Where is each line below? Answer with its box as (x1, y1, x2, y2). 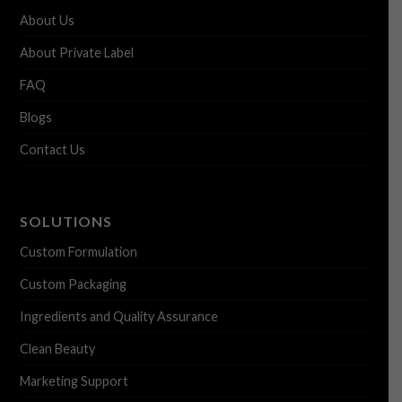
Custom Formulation (19, 244, 137, 260)
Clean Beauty (19, 341, 95, 357)
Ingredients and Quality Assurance (19, 309, 218, 325)
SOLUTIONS (19, 213, 112, 231)
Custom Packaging (19, 276, 127, 293)
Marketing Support (19, 373, 128, 389)
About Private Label (19, 44, 134, 60)
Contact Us (19, 141, 85, 157)
